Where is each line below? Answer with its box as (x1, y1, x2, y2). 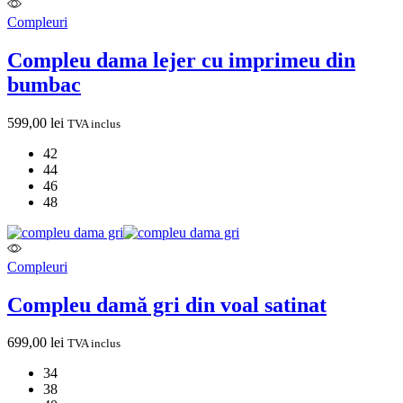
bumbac (7, 72, 81, 96)
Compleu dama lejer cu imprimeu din (7, 48, 355, 72)
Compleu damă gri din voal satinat (7, 292, 327, 317)
